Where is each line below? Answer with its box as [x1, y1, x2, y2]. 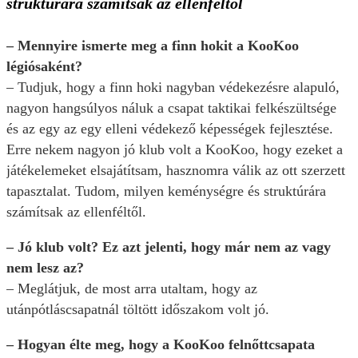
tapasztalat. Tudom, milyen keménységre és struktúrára [6, 183, 326, 200]
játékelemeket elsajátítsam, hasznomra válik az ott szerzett [6, 162, 345, 179]
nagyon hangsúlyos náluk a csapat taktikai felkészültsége [6, 100, 336, 117]
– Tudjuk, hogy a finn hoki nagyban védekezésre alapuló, [6, 79, 340, 96]
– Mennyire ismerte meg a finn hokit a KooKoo [6, 38, 299, 54]
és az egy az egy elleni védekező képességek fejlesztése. [6, 121, 333, 137]
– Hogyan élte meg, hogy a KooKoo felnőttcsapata [6, 336, 315, 353]
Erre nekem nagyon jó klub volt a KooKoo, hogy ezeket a [6, 141, 343, 158]
